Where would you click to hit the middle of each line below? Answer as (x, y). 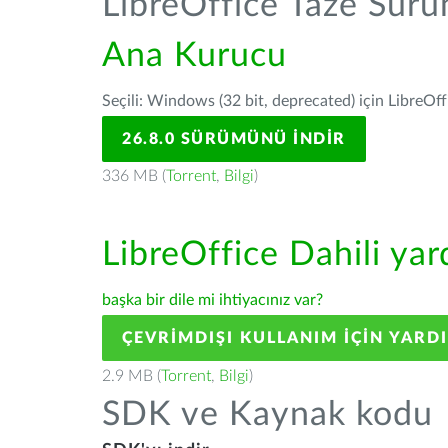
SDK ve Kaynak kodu (267, 415)
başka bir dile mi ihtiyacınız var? (212, 300)
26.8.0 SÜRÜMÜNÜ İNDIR (234, 139)
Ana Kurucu (194, 56)
